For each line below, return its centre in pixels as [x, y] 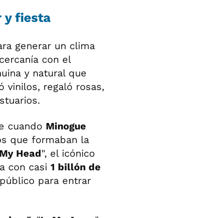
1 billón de [76, 167]
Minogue [66, 126]
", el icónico [68, 153]
